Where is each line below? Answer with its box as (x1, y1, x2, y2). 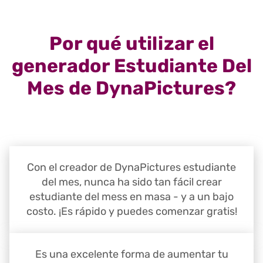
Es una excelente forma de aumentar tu (35, 248, 228, 261)
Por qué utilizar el (49, 32, 214, 55)
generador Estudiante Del (11, 55, 252, 77)
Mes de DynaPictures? (27, 77, 236, 100)
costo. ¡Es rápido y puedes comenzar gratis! (26, 205, 237, 218)
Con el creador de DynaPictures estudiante (27, 161, 236, 174)
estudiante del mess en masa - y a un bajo (29, 190, 234, 204)
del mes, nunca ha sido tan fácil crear (41, 176, 222, 189)
